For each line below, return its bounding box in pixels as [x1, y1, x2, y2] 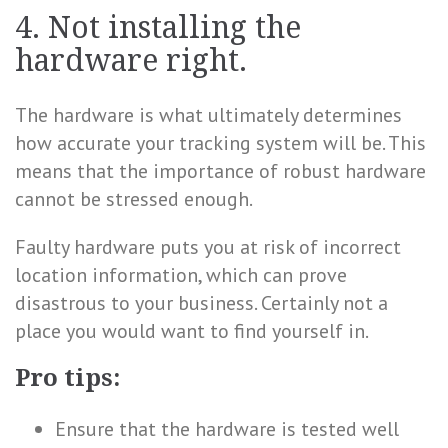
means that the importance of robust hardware [15, 158, 426, 184]
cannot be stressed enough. [15, 186, 253, 212]
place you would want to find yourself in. [15, 318, 369, 344]
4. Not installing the [15, 10, 301, 45]
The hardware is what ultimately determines [15, 102, 402, 128]
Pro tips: [15, 364, 120, 392]
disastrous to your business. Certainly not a [15, 290, 388, 316]
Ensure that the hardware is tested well [55, 416, 399, 442]
